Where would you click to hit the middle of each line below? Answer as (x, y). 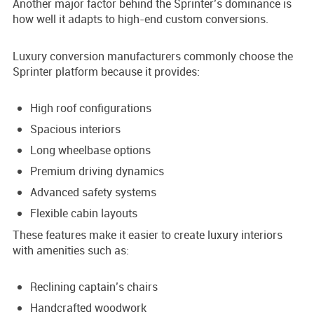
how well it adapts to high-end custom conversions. (141, 19)
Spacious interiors (75, 129)
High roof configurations (91, 108)
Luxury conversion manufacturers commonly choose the (153, 56)
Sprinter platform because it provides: (106, 72)
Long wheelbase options (90, 150)
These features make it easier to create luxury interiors (148, 235)
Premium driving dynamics (97, 171)
